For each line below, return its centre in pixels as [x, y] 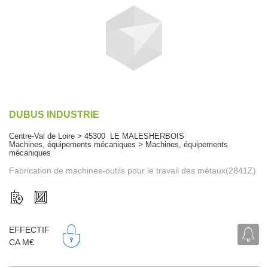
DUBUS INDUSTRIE [54, 114]
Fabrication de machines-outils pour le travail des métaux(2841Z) [133, 170]
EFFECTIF [29, 230]
